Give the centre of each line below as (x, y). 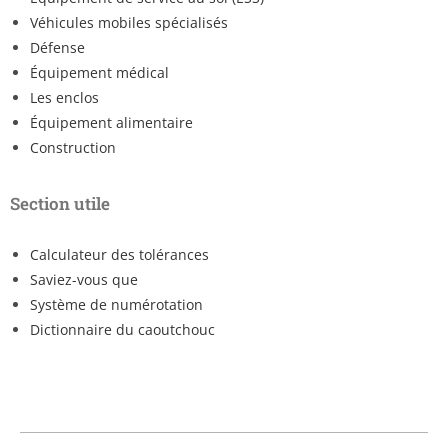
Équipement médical (99, 72)
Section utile (60, 203)
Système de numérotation (116, 304)
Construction (73, 147)
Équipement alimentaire (111, 122)
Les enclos (64, 97)
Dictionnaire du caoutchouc (122, 329)
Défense (57, 47)
